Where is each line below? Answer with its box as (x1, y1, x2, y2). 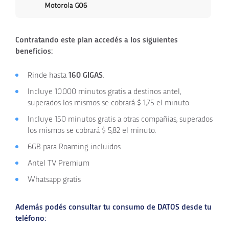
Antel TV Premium (28, 158, 89, 167)
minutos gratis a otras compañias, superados (66, 114, 213, 123)
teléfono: (15, 214, 46, 222)
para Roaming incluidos (41, 142, 121, 151)
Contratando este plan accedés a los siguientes (15, 35, 178, 44)
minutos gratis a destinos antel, (76, 87, 181, 96)
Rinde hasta (28, 71, 68, 79)
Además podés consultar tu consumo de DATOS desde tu (15, 202, 212, 211)
